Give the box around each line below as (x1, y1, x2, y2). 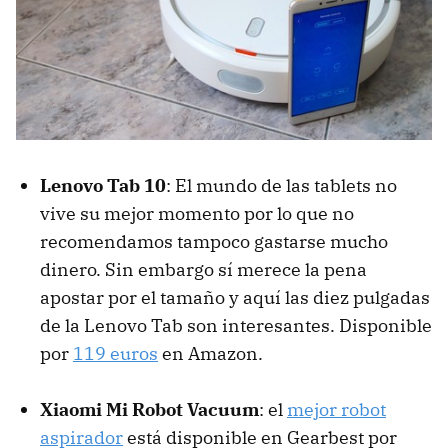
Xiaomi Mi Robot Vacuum (40, 397, 259, 421)
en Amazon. (158, 341, 263, 365)
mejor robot (287, 397, 386, 421)
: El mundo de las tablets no (166, 173, 397, 197)
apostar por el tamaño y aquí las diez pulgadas (40, 285, 430, 309)
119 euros (73, 341, 158, 365)
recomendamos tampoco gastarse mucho (40, 229, 388, 253)
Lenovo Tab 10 (40, 173, 166, 197)
